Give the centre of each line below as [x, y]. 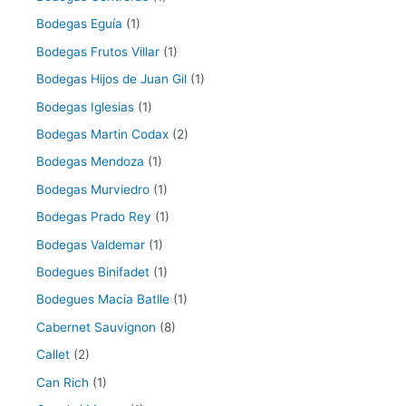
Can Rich [63, 382]
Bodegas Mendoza [90, 162]
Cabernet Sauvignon [96, 327]
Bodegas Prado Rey [94, 217]
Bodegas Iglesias [85, 106]
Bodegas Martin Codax [102, 134]
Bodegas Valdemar [91, 244]
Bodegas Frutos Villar [98, 51]
